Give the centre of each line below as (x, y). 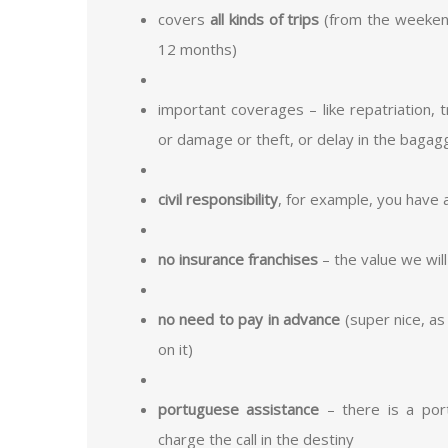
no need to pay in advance (249, 318)
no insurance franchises (238, 258)
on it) (175, 348)
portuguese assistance (239, 408)
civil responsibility (218, 198)
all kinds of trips (264, 18)
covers (184, 18)
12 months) (197, 48)
